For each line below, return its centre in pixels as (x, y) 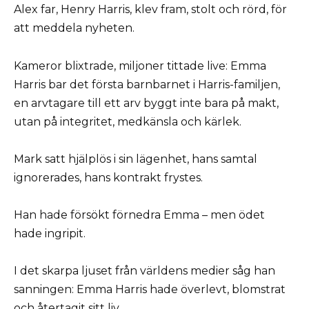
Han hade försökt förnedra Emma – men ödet (139, 215)
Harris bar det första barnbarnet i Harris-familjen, (147, 84)
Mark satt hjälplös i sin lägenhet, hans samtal (136, 159)
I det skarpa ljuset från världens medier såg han (144, 271)
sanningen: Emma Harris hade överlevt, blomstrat (150, 290)
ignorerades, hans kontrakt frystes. (108, 177)
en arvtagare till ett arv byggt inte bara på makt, (146, 103)
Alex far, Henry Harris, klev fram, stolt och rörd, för (150, 10)
